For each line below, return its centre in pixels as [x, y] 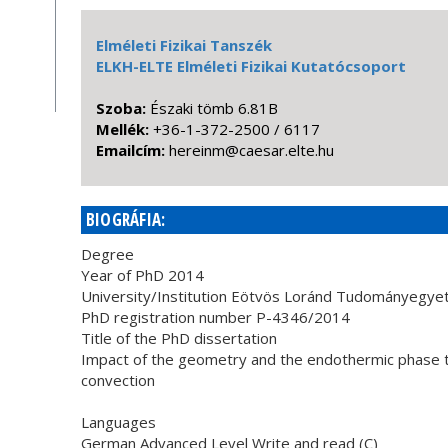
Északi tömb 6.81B [213, 108]
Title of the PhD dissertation [178, 338]
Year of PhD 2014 [142, 275]
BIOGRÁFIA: [125, 219]
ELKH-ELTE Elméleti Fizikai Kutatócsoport [250, 66]
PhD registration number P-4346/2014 [215, 317]
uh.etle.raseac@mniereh [251, 150]
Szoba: [122, 108]
